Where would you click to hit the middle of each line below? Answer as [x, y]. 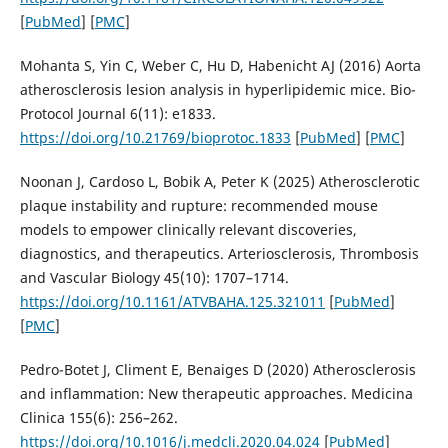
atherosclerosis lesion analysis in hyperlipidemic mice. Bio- [217, 89]
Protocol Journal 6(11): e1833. [117, 113]
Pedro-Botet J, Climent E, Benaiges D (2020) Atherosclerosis [217, 369]
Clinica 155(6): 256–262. [98, 417]
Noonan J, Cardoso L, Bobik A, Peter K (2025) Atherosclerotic [219, 181]
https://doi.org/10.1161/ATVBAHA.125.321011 [172, 301]
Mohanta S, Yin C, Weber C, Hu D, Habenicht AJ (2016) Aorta [220, 65]
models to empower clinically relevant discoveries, [188, 229]
